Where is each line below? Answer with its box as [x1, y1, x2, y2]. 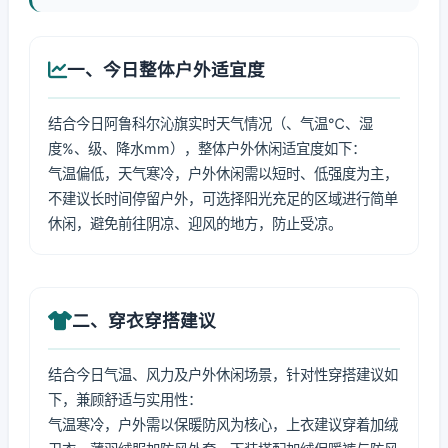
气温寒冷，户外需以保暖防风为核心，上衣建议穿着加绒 [48, 416, 398, 433]
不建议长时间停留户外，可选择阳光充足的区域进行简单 [48, 190, 398, 207]
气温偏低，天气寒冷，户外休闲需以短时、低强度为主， [48, 165, 398, 182]
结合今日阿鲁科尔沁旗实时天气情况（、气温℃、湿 [48, 115, 373, 132]
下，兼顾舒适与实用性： [48, 391, 202, 408]
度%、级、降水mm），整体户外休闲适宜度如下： [48, 140, 366, 157]
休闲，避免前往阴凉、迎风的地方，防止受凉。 [48, 215, 342, 232]
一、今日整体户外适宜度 [67, 59, 265, 80]
